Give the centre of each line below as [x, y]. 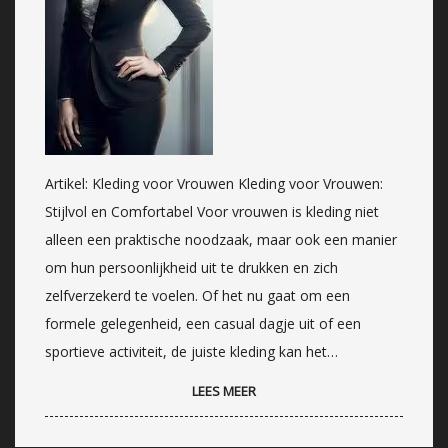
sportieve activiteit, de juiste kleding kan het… [191, 351]
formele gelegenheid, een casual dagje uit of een [203, 323]
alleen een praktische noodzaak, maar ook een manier [221, 239]
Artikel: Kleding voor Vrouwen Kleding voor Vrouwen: [214, 183]
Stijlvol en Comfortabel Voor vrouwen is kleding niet [212, 211]
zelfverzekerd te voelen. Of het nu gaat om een [197, 295]
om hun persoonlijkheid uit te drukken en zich [191, 267]
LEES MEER [224, 390]
